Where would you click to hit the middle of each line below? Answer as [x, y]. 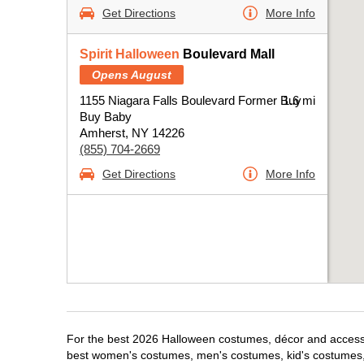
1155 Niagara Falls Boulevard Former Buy [191, 100]
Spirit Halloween [130, 54]
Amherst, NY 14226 [132, 133]
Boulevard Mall [227, 54]
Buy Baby [106, 117]
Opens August [132, 75]
